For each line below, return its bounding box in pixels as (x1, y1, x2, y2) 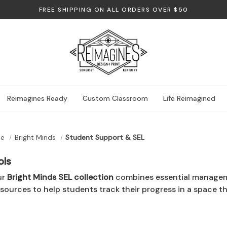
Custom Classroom (83, 94, 148, 103)
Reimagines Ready (7, 94, 67, 103)
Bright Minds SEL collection (7, 172, 113, 182)
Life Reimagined (163, 94, 215, 103)
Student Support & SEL (65, 133, 145, 142)
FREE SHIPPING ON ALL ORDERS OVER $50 (39, 6, 188, 14)
